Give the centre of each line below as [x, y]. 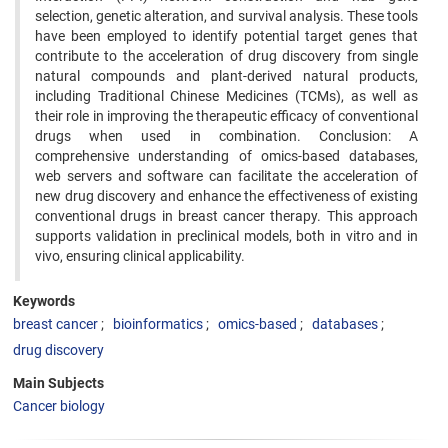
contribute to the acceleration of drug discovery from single [226, 56]
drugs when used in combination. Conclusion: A [226, 136]
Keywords [44, 301]
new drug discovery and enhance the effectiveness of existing [226, 196]
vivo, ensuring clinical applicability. [140, 256]
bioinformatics [158, 324]
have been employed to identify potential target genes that [226, 36]
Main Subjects [58, 383]
